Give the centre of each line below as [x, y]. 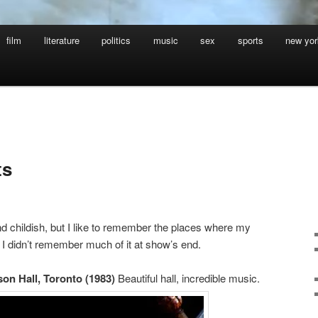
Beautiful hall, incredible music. [189, 278]
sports [250, 40]
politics [116, 40]
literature [61, 40]
